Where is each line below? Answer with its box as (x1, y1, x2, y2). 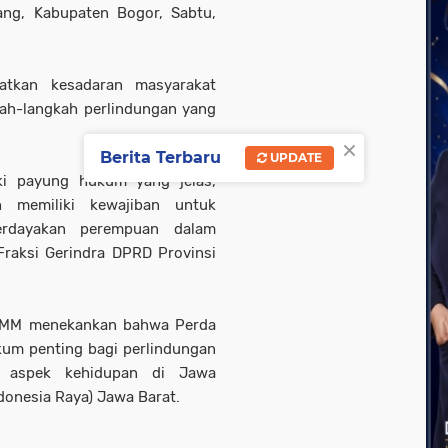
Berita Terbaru (100, 148, 221, 168)
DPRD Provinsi (111, 244, 216, 262)
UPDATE (267, 150, 322, 166)
